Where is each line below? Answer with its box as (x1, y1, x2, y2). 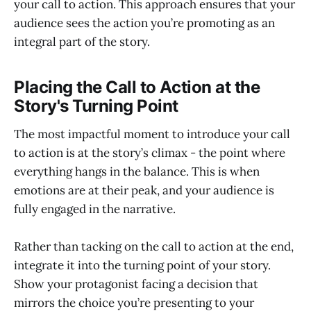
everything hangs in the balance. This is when (14, 163, 260, 179)
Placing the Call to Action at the (14, 77, 260, 98)
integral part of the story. (14, 34, 150, 50)
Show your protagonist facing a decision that (14, 276, 258, 292)
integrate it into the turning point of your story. (14, 257, 271, 273)
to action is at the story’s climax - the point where (14, 144, 285, 160)
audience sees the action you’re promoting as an (14, 15, 275, 31)
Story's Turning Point (14, 96, 179, 117)
